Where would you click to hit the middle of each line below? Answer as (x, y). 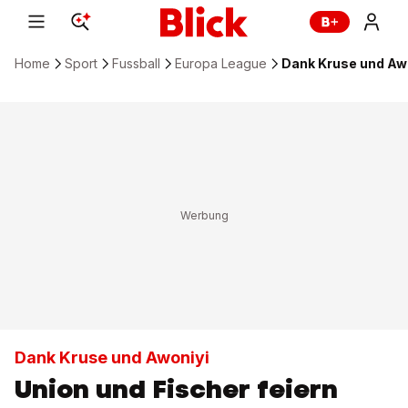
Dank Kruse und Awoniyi (112, 357)
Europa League (221, 63)
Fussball (136, 63)
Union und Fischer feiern (176, 389)
